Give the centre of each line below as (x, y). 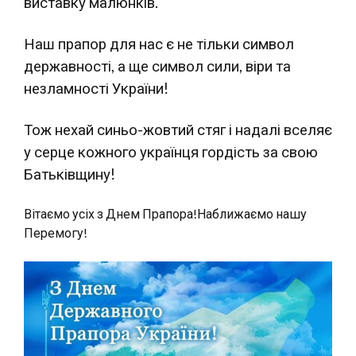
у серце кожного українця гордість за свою (171, 152)
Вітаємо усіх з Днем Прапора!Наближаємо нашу (165, 213)
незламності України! (96, 88)
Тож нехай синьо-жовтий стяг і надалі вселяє (178, 130)
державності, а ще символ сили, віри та (157, 66)
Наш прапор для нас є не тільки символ (159, 44)
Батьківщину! (70, 174)
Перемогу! (56, 232)
